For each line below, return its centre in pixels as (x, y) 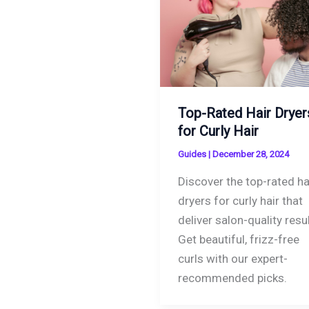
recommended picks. (232, 278)
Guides (192, 154)
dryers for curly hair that (240, 200)
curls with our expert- (232, 258)
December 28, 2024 (250, 154)
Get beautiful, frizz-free (238, 239)
